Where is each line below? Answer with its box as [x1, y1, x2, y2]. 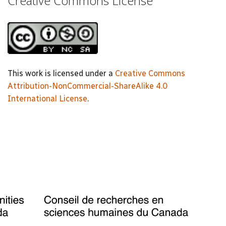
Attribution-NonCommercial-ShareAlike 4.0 [8, 81, 167, 91]
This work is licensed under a [8, 68, 115, 78]
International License [8, 93, 87, 103]
